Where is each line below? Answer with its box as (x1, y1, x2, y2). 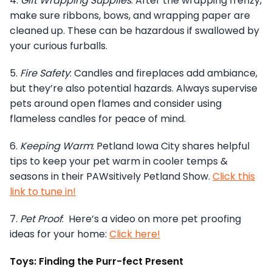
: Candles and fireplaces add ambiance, (70, 66, 257, 80)
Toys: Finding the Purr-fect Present (10, 254, 183, 268)
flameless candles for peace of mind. (10, 111, 186, 126)
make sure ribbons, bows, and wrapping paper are (10, 8, 250, 22)
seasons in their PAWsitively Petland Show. (10, 169, 212, 183)
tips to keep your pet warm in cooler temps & (10, 154, 228, 168)
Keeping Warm (20, 138, 92, 153)
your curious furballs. (10, 38, 107, 53)
